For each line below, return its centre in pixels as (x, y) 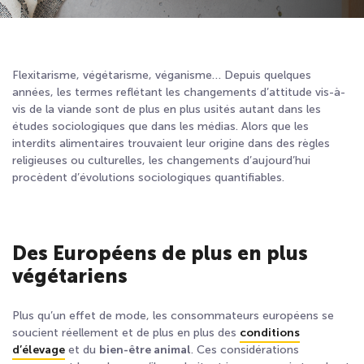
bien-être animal (145, 350)
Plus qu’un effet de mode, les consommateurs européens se (173, 316)
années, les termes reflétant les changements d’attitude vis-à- (179, 92)
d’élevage (39, 350)
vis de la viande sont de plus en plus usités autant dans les (167, 109)
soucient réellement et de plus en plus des (126, 333)
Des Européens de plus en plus (160, 253)
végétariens (70, 276)
